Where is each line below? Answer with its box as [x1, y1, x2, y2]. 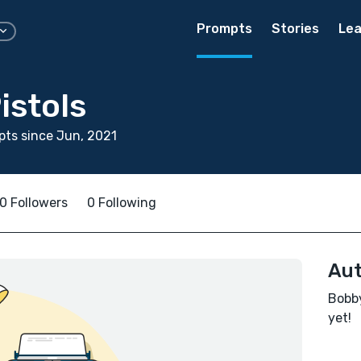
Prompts [197, 21, 252, 36]
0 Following [87, 195, 156, 210]
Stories [272, 21, 319, 36]
